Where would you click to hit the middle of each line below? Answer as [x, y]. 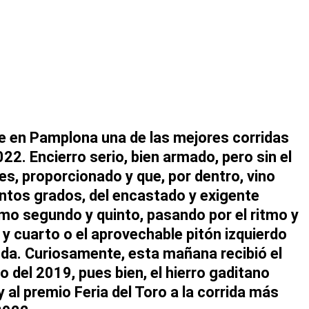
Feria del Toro [121, 292]
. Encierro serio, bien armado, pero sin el [157, 157]
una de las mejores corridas [193, 137]
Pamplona [64, 137]
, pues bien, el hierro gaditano [171, 272]
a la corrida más [223, 292]
